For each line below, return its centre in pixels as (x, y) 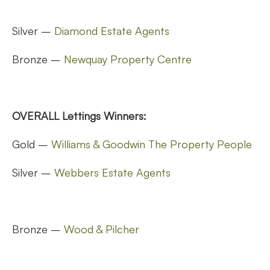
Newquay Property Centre (128, 59)
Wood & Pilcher (102, 229)
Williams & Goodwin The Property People (152, 144)
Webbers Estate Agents (112, 172)
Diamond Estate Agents (112, 30)
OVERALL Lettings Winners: (79, 115)
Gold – (32, 144)
